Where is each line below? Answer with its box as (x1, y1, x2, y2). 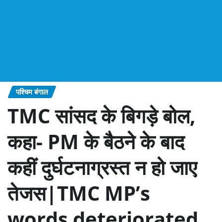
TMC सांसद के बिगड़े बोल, (7, 102, 195, 130)
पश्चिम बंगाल (16, 87, 48, 97)
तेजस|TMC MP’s (7, 179, 150, 207)
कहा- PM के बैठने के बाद (7, 128, 184, 156)
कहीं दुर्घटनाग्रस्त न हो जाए (7, 154, 197, 181)
